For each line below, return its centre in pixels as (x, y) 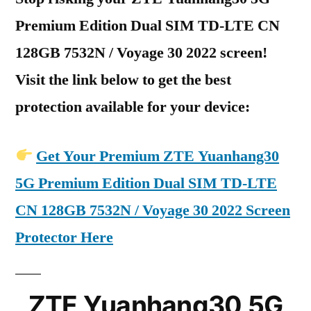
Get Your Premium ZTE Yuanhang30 (158, 156)
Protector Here (64, 237)
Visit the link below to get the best (123, 80)
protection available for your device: (133, 107)
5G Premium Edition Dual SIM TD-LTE (146, 183)
